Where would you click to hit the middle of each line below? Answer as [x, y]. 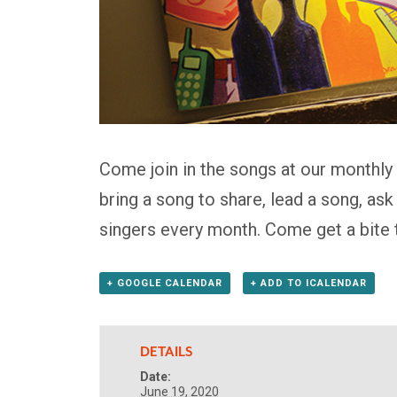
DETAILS [166, 352]
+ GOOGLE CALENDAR [165, 283]
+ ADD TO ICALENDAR [308, 283]
